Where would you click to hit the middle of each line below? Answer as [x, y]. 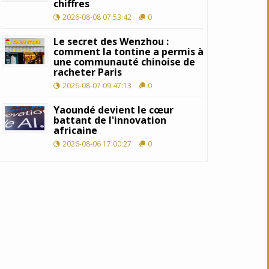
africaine [76, 130]
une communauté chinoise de [125, 62]
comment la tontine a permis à [129, 51]
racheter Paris [88, 72]
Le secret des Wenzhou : [111, 41]
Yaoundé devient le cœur [114, 110]
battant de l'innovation [110, 120]
